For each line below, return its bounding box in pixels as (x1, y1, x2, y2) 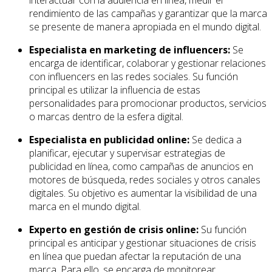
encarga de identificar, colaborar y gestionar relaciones (29, 56, 266, 70)
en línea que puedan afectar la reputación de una (29, 250, 241, 263)
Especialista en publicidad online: (29, 133, 189, 147)
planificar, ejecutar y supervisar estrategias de (29, 146, 225, 160)
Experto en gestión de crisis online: (29, 223, 199, 237)
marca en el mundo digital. (29, 200, 141, 214)
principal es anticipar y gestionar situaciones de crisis (29, 236, 256, 250)
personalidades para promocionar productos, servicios (29, 97, 267, 110)
